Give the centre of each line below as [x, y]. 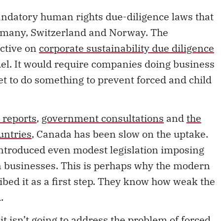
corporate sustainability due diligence [127, 36]
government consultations [103, 106]
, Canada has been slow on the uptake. [120, 122]
